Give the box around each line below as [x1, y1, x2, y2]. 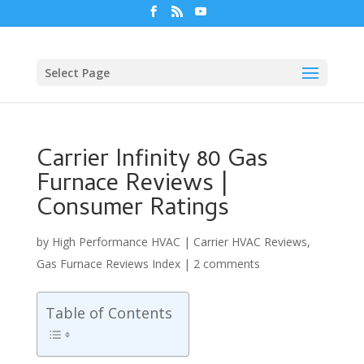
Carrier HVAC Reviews [193, 233, 307, 249]
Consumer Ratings [36, 189, 229, 230]
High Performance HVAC [51, 233, 180, 249]
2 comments [193, 255, 260, 271]
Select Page [44, 64, 110, 80]
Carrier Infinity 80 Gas [36, 141, 268, 181]
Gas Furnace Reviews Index [36, 255, 180, 271]
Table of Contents [45, 302, 172, 323]
